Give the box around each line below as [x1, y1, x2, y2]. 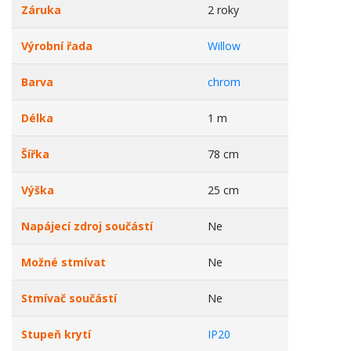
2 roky [208, 2, 239, 17]
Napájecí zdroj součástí [21, 219, 153, 233]
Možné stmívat [21, 255, 106, 270]
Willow [208, 38, 241, 53]
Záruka [21, 2, 61, 17]
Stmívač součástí [21, 291, 117, 306]
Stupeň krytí [21, 327, 91, 342]
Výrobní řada [21, 38, 92, 53]
